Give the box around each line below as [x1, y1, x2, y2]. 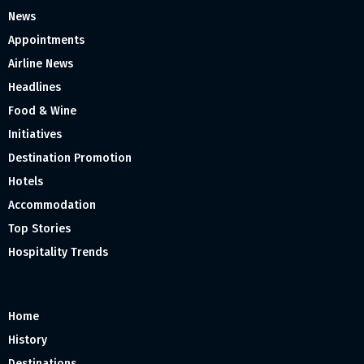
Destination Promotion [8, 151, 132, 166]
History [8, 333, 47, 348]
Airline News [8, 57, 73, 71]
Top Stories [8, 222, 71, 236]
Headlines [8, 80, 61, 95]
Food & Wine [8, 104, 76, 119]
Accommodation [8, 198, 96, 213]
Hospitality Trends [8, 245, 108, 260]
